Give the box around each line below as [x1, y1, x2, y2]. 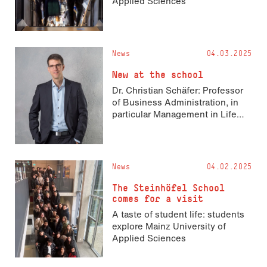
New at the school [112, 69, 203, 81]
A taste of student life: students [112, 207, 244, 221]
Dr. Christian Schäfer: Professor [112, 83, 243, 97]
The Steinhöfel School [112, 182, 225, 194]
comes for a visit [112, 193, 203, 205]
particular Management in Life [112, 107, 237, 120]
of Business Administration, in [112, 95, 238, 108]
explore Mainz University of [112, 219, 226, 232]
